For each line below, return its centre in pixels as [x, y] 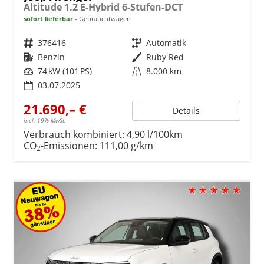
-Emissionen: [70, 145]
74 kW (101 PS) [65, 71]
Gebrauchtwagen [104, 18]
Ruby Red [165, 57]
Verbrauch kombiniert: [75, 134]
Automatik [166, 42]
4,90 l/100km [155, 134]
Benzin [51, 57]
